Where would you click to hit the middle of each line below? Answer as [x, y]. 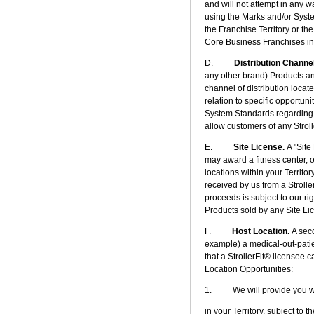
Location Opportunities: [249, 269]
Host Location [260, 231]
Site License [258, 147]
